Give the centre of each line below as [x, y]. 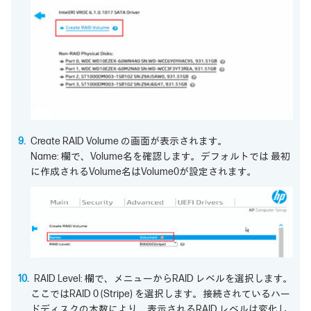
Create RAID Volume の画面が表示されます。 [129, 142]
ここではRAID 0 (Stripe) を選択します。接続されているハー [161, 294]
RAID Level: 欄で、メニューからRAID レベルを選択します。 [163, 278]
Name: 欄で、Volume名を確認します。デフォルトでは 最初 [161, 157]
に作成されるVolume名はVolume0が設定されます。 [144, 172]
